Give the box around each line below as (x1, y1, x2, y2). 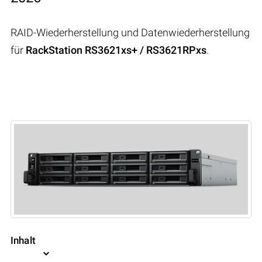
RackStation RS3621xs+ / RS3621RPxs (26, 43, 206, 56)
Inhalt (11, 235, 36, 247)
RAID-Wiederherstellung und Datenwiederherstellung (11, 26, 250, 39)
